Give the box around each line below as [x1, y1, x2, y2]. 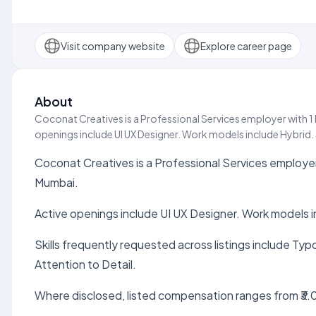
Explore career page [200, 39, 292, 52]
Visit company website [61, 39, 165, 52]
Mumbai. [35, 175, 78, 190]
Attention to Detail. [35, 257, 136, 272]
